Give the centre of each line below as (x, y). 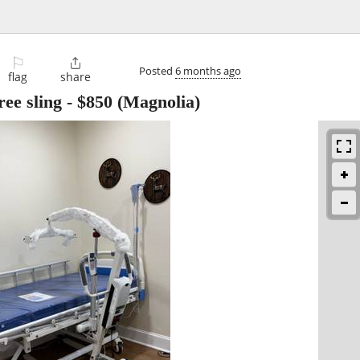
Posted (157, 70)
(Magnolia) (156, 102)
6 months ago (208, 70)
